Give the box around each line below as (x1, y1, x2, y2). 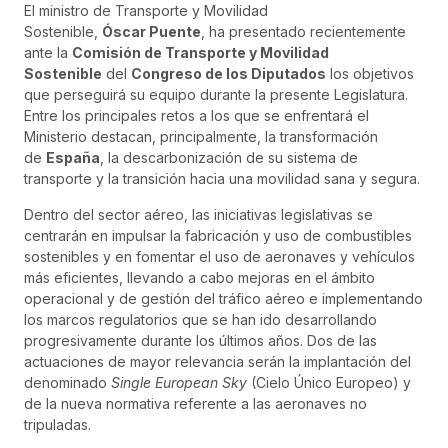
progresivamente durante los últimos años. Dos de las (24, 331, 377, 349)
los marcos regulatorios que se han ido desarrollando (24, 310, 377, 328)
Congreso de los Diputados (131, 65, 326, 83)
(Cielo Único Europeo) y (247, 373, 411, 391)
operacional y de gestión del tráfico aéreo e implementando (24, 289, 423, 307)
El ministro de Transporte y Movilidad (24, 2, 268, 20)
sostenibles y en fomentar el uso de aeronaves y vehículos (24, 247, 415, 265)
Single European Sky (111, 373, 247, 391)
